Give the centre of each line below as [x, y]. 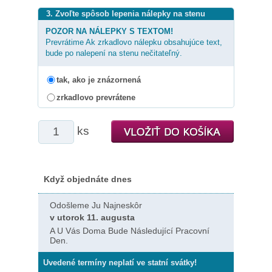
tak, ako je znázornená [99, 80]
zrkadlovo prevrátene [96, 97]
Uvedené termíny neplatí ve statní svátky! [120, 262]
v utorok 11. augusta [92, 217]
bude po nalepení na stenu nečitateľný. [114, 53]
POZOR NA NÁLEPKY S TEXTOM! [109, 31]
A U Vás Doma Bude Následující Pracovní [130, 230]
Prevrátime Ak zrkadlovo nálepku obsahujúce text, [134, 42]
